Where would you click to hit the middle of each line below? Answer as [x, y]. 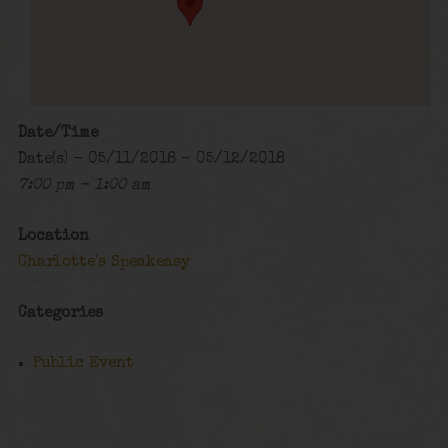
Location [53, 236]
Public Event [84, 364]
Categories [60, 313]
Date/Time [57, 134]
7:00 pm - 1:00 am [83, 186]
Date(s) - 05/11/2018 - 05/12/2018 [151, 160]
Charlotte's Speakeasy [103, 262]
